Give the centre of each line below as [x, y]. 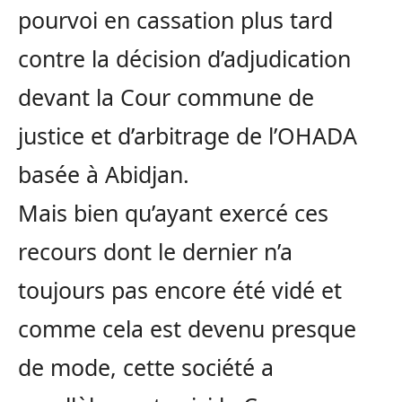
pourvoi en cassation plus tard [175, 19]
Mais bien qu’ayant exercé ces [173, 212]
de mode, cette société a [146, 367]
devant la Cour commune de [166, 96]
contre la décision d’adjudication [184, 58]
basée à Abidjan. [104, 174]
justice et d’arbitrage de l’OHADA [188, 135]
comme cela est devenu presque [187, 328]
